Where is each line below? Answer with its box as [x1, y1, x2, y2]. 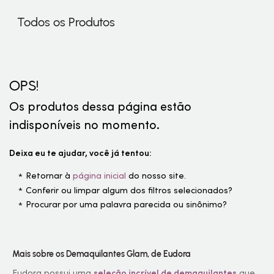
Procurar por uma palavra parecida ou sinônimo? [26, 199, 228, 210]
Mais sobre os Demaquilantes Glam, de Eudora [12, 249, 191, 260]
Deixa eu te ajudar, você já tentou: [9, 147, 152, 158]
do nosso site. [126, 170, 187, 181]
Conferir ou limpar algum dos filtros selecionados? [26, 184, 233, 196]
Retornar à [26, 170, 73, 181]
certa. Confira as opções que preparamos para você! [9, 4, 229, 15]
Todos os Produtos [17, 15, 116, 29]
